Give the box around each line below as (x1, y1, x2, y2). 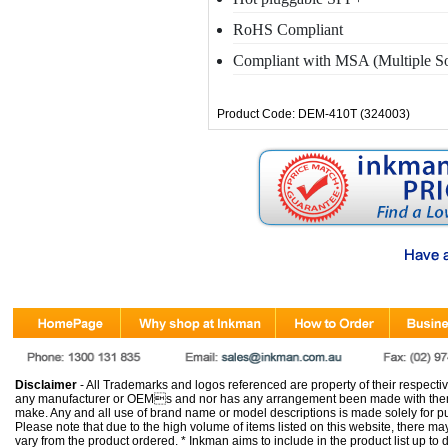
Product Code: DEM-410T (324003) (217, 107, 410, 121)
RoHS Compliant (233, 21, 343, 38)
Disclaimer (15, 378, 77, 392)
